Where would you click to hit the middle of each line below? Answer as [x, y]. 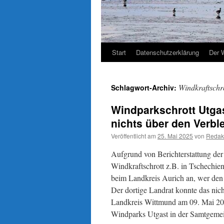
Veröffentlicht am [133, 136]
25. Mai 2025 [175, 136]
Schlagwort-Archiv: [145, 87]
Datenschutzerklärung [167, 52]
